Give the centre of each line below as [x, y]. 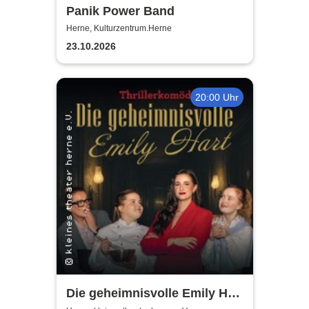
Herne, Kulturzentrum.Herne [119, 29]
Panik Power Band [120, 11]
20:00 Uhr [217, 97]
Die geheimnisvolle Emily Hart [154, 293]
